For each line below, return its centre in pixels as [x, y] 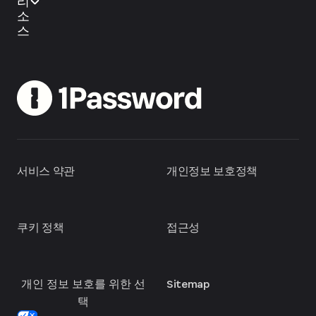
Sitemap [188, 284]
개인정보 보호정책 [212, 171]
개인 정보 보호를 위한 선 [83, 284]
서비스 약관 [46, 171]
